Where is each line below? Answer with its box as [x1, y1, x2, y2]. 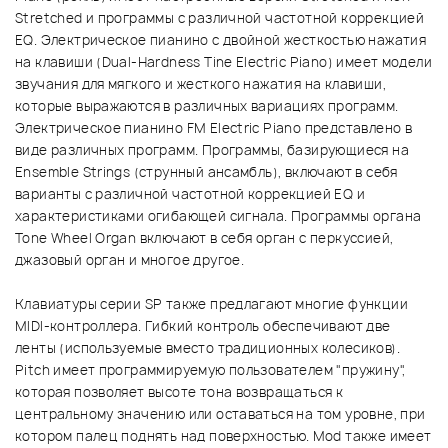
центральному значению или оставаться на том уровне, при [15, 405, 426, 424]
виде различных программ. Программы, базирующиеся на [15, 141, 409, 160]
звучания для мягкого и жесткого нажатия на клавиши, [15, 75, 386, 94]
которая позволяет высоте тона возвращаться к [15, 383, 344, 402]
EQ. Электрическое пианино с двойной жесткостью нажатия [15, 31, 427, 50]
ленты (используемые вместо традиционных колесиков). [15, 339, 400, 358]
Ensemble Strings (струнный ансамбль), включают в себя [15, 163, 398, 182]
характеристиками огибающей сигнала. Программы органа [15, 207, 422, 226]
